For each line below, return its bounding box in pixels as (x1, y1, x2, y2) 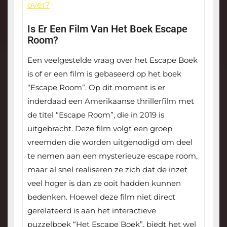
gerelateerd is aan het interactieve (27, 206, 156, 216)
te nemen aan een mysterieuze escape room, (27, 151, 198, 161)
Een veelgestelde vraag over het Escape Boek (27, 55, 198, 65)
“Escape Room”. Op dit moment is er (27, 83, 165, 93)
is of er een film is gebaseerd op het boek (27, 69, 181, 79)
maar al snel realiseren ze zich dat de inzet (27, 165, 187, 175)
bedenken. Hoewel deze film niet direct (27, 192, 175, 202)
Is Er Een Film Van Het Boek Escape (27, 23, 187, 35)
